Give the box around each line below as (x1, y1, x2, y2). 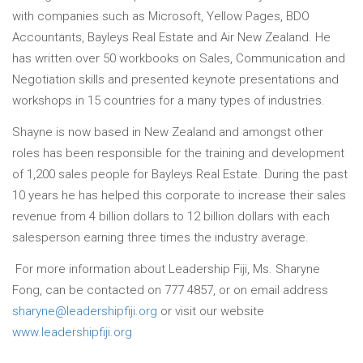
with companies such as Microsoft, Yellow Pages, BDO (12, 9, 310, 23)
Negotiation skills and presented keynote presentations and (12, 72, 339, 87)
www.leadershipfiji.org (12, 324, 132, 340)
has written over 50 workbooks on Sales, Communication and (12, 51, 345, 66)
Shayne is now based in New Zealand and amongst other (12, 124, 323, 139)
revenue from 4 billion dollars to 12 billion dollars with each (12, 208, 330, 224)
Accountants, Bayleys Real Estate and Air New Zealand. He (12, 30, 331, 45)
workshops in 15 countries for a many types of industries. (12, 93, 325, 108)
